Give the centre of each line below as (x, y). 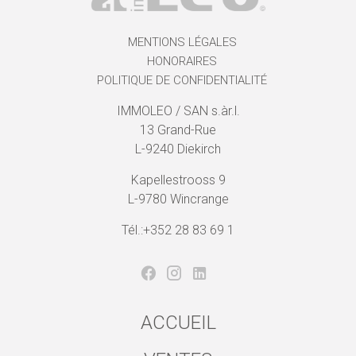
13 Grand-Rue (178, 130)
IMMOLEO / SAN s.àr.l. (178, 110)
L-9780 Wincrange (178, 199)
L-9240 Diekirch (178, 149)
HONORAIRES (182, 61)
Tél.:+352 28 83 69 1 (178, 230)
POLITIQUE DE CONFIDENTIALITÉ (182, 80)
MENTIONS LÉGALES (182, 42)
